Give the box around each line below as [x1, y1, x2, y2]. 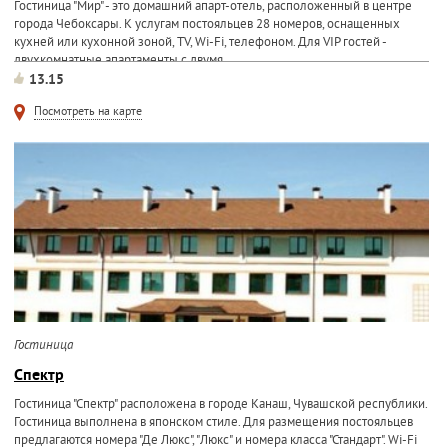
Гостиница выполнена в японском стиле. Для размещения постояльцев [13, 415, 413, 431]
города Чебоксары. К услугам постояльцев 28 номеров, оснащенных [13, 17, 400, 33]
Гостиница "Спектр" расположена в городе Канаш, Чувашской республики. [13, 397, 427, 413]
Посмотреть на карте [33, 105, 142, 120]
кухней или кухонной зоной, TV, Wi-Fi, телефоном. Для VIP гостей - [13, 35, 386, 51]
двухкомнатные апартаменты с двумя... [13, 53, 234, 69]
